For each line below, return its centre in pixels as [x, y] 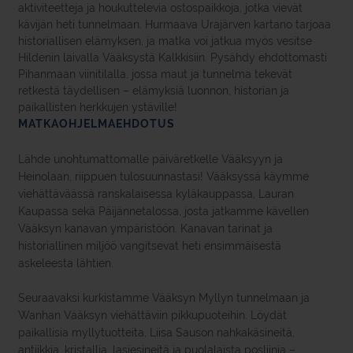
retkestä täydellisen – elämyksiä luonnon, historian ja [154, 91]
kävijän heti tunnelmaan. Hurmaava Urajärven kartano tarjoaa [175, 24]
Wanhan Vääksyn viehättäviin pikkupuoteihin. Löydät [152, 315]
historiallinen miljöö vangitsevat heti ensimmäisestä [150, 246]
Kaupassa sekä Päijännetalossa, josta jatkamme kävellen [163, 211]
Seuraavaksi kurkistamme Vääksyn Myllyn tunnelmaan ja [164, 298]
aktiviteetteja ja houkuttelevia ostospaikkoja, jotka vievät [160, 8]
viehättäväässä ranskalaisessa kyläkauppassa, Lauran [156, 194]
